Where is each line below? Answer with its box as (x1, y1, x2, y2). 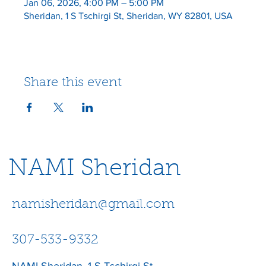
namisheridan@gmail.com (12, 198, 175, 211)
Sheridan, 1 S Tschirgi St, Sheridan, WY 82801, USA (24, 10, 233, 21)
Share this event (24, 76, 122, 90)
